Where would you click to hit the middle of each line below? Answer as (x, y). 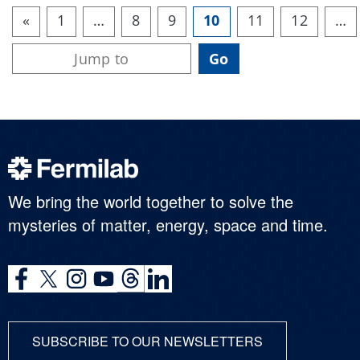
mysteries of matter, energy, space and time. (168, 224)
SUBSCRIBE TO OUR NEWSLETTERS (147, 341)
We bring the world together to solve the (151, 201)
